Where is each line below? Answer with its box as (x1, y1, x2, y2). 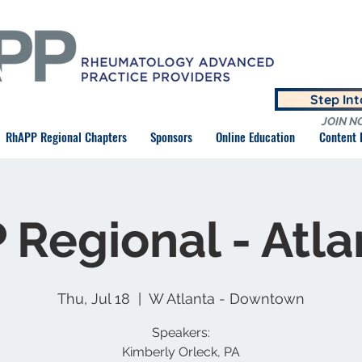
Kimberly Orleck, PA (122, 344, 240, 360)
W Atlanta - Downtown (149, 290, 305, 307)
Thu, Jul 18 (57, 290, 130, 307)
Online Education (216, 128, 296, 145)
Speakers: (152, 325, 210, 340)
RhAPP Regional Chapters (5, 128, 127, 145)
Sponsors (149, 128, 192, 145)
